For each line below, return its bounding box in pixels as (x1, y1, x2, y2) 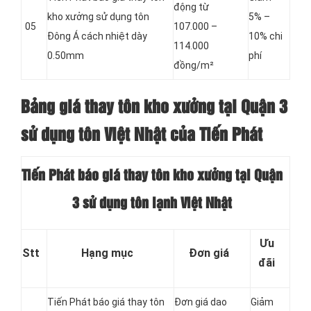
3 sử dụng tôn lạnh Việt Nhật (72, 197, 232, 210)
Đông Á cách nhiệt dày (47, 31, 147, 42)
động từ (174, 1, 209, 13)
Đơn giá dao (174, 296, 227, 308)
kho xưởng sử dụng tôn (47, 11, 149, 23)
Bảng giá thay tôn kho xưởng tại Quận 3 (21, 100, 287, 116)
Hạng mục (81, 246, 133, 260)
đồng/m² (174, 60, 214, 72)
